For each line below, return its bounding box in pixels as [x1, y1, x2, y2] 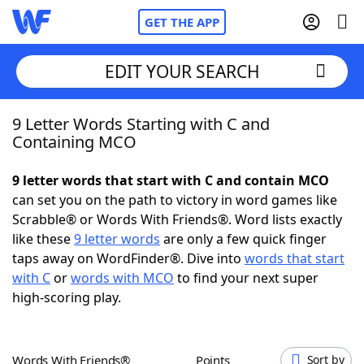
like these [12, 230, 74, 248]
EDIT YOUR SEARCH [104, 59, 260, 83]
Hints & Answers [169, 292, 271, 310]
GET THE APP [145, 14, 219, 30]
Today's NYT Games [45, 292, 169, 310]
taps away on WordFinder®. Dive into [12, 249, 245, 267]
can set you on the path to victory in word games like [12, 191, 337, 209]
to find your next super [174, 269, 318, 287]
